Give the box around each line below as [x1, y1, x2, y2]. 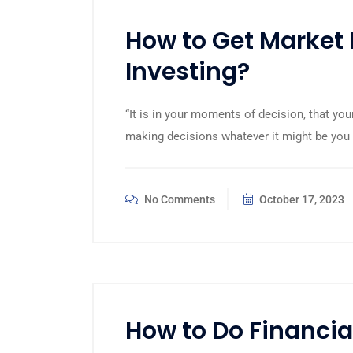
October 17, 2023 [257, 193, 344, 206]
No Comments [142, 193, 215, 206]
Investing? [125, 55, 250, 88]
